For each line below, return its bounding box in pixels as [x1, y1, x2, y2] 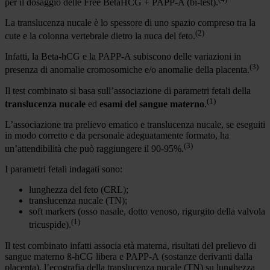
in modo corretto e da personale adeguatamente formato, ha [5, 130, 229, 141]
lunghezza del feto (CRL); [29, 184, 128, 195]
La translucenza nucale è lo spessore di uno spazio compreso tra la [5, 17, 256, 28]
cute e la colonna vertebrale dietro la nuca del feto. [5, 31, 195, 42]
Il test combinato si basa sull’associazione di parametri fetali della [5, 85, 251, 96]
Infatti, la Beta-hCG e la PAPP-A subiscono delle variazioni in [5, 51, 241, 62]
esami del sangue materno [99, 99, 204, 110]
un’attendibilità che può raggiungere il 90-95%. [5, 143, 184, 154]
